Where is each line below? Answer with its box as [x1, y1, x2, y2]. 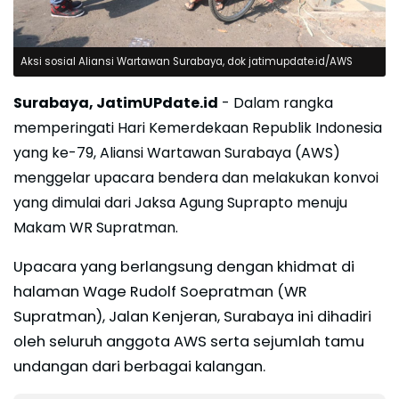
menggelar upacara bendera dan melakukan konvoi [13, 167, 379, 189]
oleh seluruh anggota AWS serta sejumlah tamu [13, 331, 364, 353]
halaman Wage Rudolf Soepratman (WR [13, 281, 307, 303]
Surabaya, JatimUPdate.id [13, 93, 218, 114]
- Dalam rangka [218, 93, 333, 114]
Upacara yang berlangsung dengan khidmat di [13, 256, 354, 278]
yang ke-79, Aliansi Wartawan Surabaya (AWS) [13, 142, 340, 164]
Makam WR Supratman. [13, 217, 182, 239]
